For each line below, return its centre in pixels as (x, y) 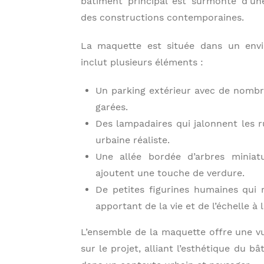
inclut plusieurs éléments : (142, 62)
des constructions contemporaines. (162, 17)
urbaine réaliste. (132, 140)
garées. (111, 107)
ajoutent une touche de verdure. (170, 173)
